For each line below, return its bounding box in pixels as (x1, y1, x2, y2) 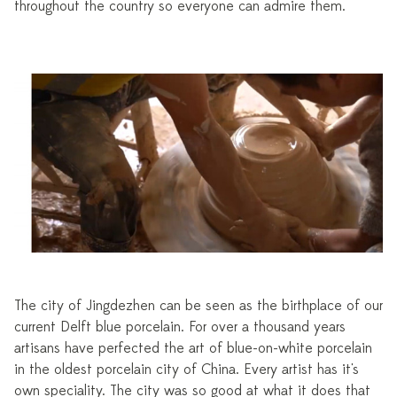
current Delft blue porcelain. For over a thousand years (14, 318, 346, 337)
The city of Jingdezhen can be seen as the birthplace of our (14, 297, 383, 315)
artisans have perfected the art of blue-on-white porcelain (14, 339, 372, 358)
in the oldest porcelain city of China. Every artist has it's (14, 361, 359, 379)
